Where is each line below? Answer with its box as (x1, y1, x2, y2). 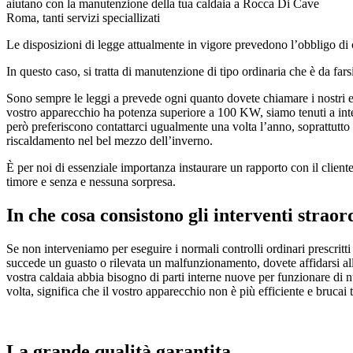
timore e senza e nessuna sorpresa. (6, 175, 176, 189)
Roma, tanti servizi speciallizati (6, 11, 160, 25)
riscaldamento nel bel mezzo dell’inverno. (6, 134, 213, 148)
